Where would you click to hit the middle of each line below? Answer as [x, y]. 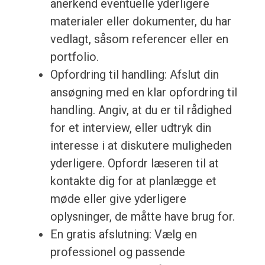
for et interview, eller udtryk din [130, 128]
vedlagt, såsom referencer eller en [139, 39]
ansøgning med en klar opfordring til [143, 93]
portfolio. [74, 57]
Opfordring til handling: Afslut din [134, 75]
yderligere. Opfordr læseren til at [134, 164]
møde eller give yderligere [118, 199]
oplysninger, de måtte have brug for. [142, 217]
